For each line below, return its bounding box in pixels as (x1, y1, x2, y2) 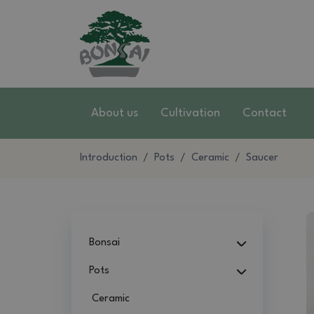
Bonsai (89, 237, 120, 248)
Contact (243, 107, 287, 119)
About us (91, 107, 138, 119)
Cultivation (161, 107, 220, 119)
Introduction (80, 152, 137, 163)
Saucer (246, 152, 278, 163)
